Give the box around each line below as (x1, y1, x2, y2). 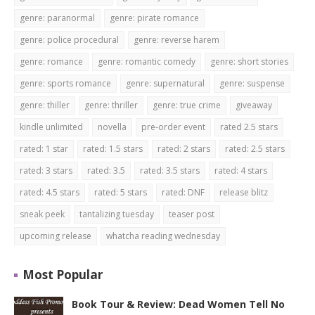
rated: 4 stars (214, 165, 267, 176)
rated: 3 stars (20, 165, 72, 176)
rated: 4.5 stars (20, 186, 79, 198)
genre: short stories (210, 56, 288, 67)
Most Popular (22, 266, 103, 283)
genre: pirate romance (110, 12, 199, 24)
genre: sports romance (20, 77, 111, 89)
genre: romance (20, 56, 83, 67)
